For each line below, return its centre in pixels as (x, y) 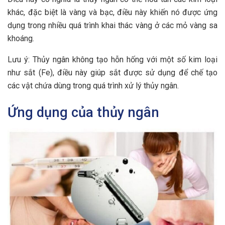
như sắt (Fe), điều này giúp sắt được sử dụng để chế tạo (113, 72)
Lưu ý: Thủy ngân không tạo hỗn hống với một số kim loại (113, 59)
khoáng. (21, 38)
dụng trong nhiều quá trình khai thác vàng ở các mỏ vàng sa (113, 25)
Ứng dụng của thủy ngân (83, 113)
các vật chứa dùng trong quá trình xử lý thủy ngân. (93, 85)
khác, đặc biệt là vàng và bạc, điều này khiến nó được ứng (113, 12)
